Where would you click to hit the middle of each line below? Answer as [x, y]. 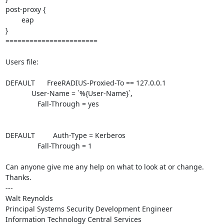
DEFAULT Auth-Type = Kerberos [65, 135]
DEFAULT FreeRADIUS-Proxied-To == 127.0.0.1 [85, 83]
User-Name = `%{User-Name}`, [18, 93]
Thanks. [18, 177]
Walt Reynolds [29, 198]
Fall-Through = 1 [21, 146]
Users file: [22, 62]
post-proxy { [25, 9]
